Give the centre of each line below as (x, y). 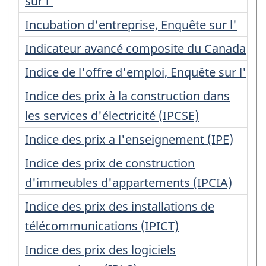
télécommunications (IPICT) (102, 226)
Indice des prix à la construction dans (127, 96)
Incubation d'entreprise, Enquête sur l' (131, 24)
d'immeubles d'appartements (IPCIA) (129, 182)
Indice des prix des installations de (120, 206)
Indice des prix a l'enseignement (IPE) (129, 139)
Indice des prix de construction (110, 163)
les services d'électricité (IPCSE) (112, 115)
